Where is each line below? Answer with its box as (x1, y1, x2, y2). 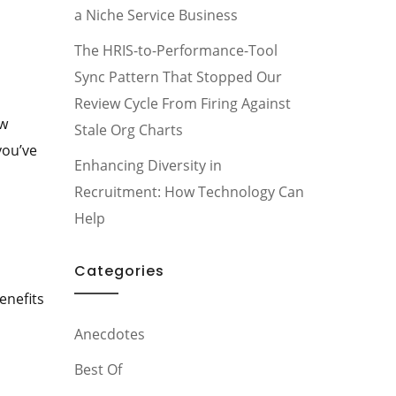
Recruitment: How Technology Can (73, 182, 304, 202)
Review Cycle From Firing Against (73, 94, 291, 113)
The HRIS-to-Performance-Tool (73, 41, 278, 60)
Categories (73, 261, 164, 281)
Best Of (73, 360, 122, 379)
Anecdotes (73, 324, 145, 344)
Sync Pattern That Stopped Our (73, 67, 282, 87)
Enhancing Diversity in (73, 156, 222, 175)
